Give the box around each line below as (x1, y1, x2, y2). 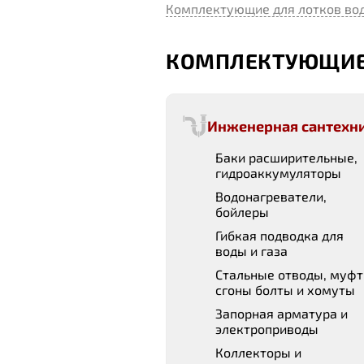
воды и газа (215, 243, 288, 258)
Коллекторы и (215, 344, 301, 360)
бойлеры (215, 204, 269, 219)
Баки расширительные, (215, 149, 357, 165)
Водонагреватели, (215, 188, 327, 204)
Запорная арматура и (215, 305, 348, 321)
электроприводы (215, 321, 318, 336)
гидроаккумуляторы (215, 165, 341, 180)
